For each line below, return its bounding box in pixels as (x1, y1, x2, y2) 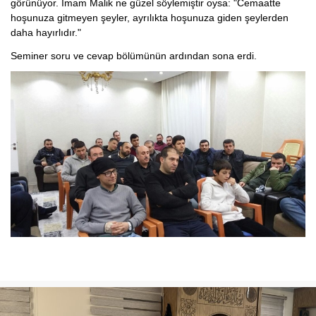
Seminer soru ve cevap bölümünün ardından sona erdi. (11, 50, 257, 61)
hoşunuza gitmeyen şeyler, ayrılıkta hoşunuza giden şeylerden (11, 12, 288, 23)
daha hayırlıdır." (11, 27, 81, 38)
